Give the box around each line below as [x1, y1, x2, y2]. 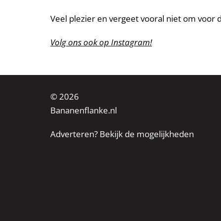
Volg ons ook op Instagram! [50, 36, 152, 48]
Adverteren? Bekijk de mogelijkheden [50, 128, 194, 140]
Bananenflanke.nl [50, 105, 117, 116]
